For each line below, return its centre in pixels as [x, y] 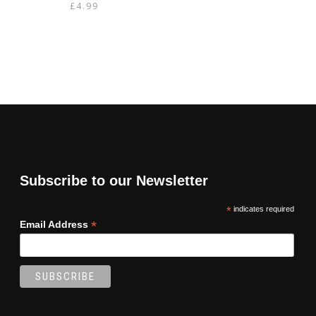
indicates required [262, 209]
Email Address [55, 225]
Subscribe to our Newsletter [114, 181]
